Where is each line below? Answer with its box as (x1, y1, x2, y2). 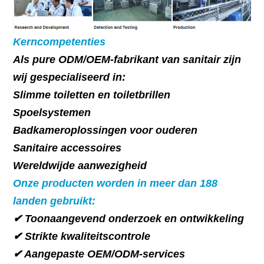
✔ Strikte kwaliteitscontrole (13, 230, 151, 242)
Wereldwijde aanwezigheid (13, 159, 147, 171)
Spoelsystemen (13, 106, 91, 118)
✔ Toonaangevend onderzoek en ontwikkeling (13, 212, 245, 225)
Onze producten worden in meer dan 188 (13, 177, 218, 189)
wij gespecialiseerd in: (13, 71, 126, 83)
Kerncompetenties (13, 35, 106, 48)
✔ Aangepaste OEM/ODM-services (13, 247, 186, 260)
